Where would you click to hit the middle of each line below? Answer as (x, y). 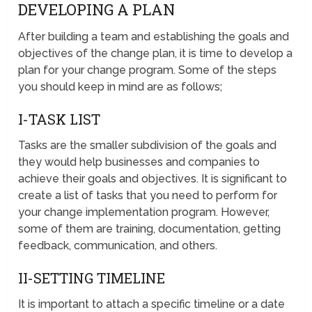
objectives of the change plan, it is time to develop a (156, 54)
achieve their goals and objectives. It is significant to (153, 179)
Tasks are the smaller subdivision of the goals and (148, 146)
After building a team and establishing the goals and (154, 37)
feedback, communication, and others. (118, 246)
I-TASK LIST (60, 119)
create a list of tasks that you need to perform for (148, 196)
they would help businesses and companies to (139, 162)
